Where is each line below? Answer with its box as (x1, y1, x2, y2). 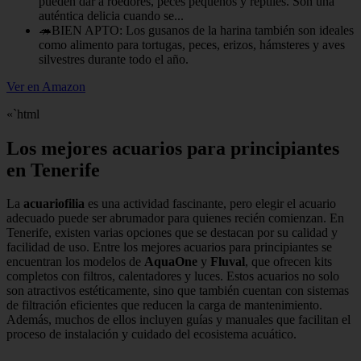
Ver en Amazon (6, 79, 85, 93)
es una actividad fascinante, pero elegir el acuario (85, 197, 336, 211)
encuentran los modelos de (6, 255, 144, 269)
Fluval (210, 255, 245, 269)
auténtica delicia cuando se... (39, 8, 184, 23)
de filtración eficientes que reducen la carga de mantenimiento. (6, 298, 322, 313)
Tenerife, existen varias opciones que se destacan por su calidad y (6, 226, 338, 240)
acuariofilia (23, 197, 85, 211)
